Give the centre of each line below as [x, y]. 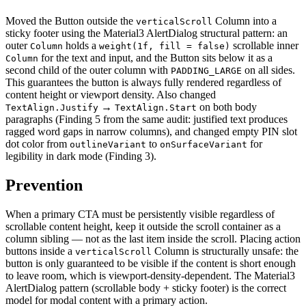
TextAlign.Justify [52, 108]
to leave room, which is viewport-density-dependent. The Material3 [150, 276]
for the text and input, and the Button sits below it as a [155, 58]
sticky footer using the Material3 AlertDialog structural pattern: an [147, 33]
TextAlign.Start [156, 108]
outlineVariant [108, 145]
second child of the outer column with [88, 70]
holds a [81, 46]
